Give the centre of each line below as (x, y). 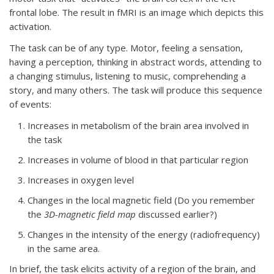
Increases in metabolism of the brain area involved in (138, 125)
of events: (30, 104)
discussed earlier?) (176, 214)
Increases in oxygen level (81, 180)
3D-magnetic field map (90, 214)
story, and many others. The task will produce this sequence (136, 90)
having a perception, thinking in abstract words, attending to (135, 62)
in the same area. (64, 248)
